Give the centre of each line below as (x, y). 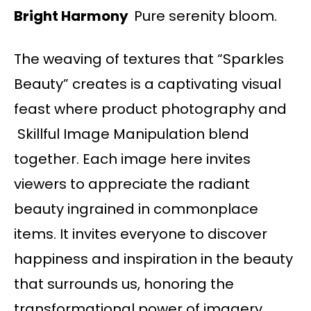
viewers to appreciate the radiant (132, 184)
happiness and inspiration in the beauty (153, 259)
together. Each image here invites (132, 159)
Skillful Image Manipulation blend (132, 134)
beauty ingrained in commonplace (136, 209)
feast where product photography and (150, 109)
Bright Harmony (74, 16)
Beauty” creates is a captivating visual (148, 84)
